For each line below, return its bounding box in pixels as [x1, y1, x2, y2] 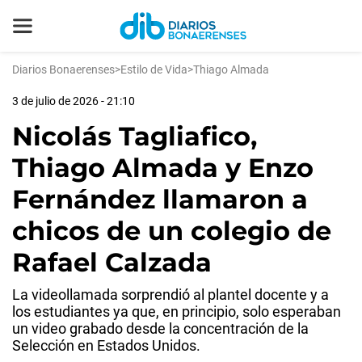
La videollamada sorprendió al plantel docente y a [12, 286, 329, 303]
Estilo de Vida [120, 63, 187, 76]
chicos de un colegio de [12, 215, 331, 246]
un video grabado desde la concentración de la [12, 320, 309, 337]
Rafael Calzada [12, 246, 212, 278]
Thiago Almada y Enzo [12, 152, 314, 183]
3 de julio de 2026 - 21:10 [12, 95, 135, 107]
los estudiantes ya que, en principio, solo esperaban [12, 303, 341, 320]
